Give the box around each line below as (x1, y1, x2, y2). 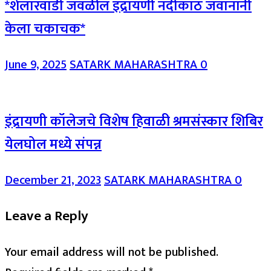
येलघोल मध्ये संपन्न (5, 132, 102, 156)
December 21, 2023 (5, 169, 101, 191)
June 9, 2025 (5, 54, 67, 76)
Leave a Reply (5, 204, 88, 228)
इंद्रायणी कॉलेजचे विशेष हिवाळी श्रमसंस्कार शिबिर (5, 109, 263, 133)
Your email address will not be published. (5, 241, 218, 263)
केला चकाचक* (5, 17, 85, 41)
